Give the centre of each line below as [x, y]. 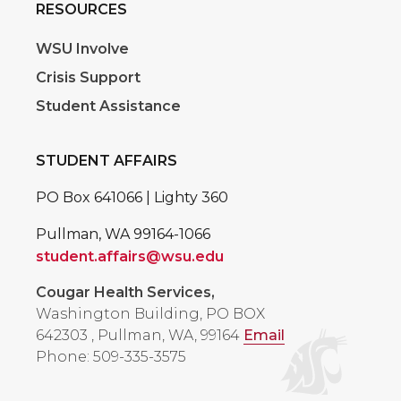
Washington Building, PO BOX [150, 314]
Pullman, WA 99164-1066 [123, 235]
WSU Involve [82, 49]
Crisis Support [88, 78]
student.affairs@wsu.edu [130, 257]
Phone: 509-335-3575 [111, 357]
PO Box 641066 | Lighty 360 [132, 198]
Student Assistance [108, 107]
